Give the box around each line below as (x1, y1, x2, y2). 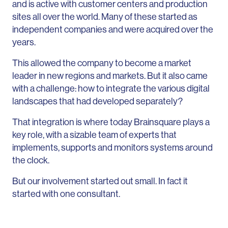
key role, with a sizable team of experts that (12, 129, 177, 140)
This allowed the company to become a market (12, 57, 191, 69)
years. (12, 36, 36, 48)
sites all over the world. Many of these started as (12, 11, 197, 22)
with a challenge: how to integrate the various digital (12, 82, 210, 94)
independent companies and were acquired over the (12, 23, 213, 35)
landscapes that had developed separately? (12, 95, 183, 107)
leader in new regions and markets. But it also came (12, 70, 208, 81)
